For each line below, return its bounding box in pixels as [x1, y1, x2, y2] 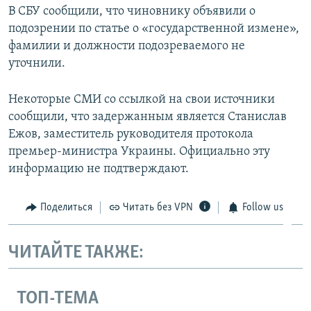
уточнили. [8, 56, 65, 70]
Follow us [242, 201, 283, 213]
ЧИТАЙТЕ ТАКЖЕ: [8, 244, 144, 263]
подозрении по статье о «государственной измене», [8, 22, 299, 35]
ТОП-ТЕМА [17, 289, 99, 308]
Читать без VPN [123, 201, 193, 213]
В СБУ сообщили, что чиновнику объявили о [8, 4, 255, 18]
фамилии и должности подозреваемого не [8, 39, 245, 53]
